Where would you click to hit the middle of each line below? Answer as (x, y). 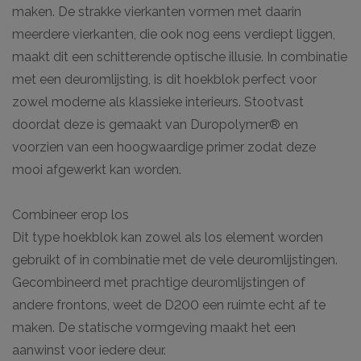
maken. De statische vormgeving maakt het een (154, 327)
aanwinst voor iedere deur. (89, 350)
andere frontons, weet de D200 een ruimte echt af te (169, 305)
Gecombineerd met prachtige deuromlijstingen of (159, 282)
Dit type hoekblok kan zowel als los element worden (168, 237)
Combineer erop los (71, 214)
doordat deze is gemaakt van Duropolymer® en (155, 124)
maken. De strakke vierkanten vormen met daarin (157, 11)
